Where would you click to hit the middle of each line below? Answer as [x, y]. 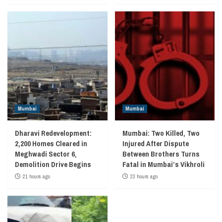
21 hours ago [36, 176]
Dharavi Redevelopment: [53, 133]
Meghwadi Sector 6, [46, 154]
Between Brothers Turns [161, 154]
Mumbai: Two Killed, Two [161, 133]
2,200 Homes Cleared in [51, 143]
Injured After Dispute [155, 143]
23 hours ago [144, 176]
